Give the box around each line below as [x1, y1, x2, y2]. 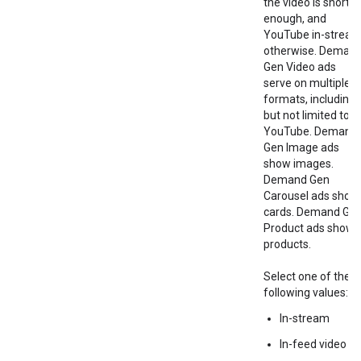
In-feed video [280, 338, 346, 351]
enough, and [263, 12, 326, 25]
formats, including [263, 93, 355, 106]
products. [263, 238, 311, 251]
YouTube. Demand [263, 125, 358, 138]
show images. [263, 157, 334, 170]
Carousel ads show [263, 189, 359, 202]
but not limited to [263, 109, 350, 122]
